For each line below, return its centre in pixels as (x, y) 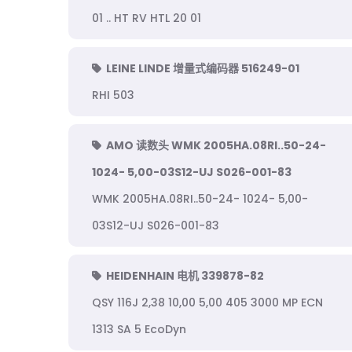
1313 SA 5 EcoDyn (139, 329)
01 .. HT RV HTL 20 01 (147, 18)
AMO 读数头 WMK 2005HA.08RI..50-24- (216, 145)
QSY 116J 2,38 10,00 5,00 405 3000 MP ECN (207, 302)
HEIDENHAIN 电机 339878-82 (185, 276)
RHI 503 (113, 95)
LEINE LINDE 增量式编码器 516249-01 (203, 68)
